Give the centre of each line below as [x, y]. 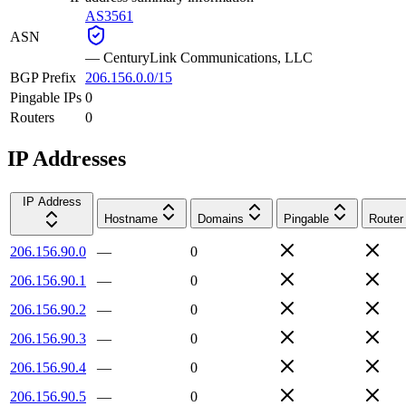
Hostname [131, 218]
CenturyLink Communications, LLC [208, 57]
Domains [221, 218]
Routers [32, 117]
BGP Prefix [43, 77]
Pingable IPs [46, 97]
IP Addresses [67, 158]
